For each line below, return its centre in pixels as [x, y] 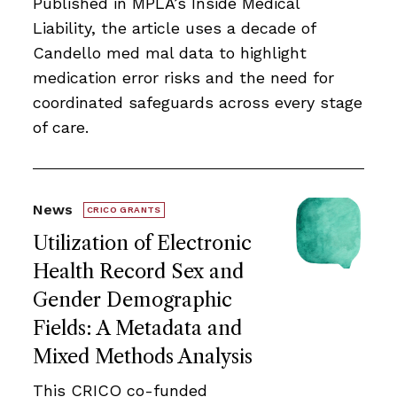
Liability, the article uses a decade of [174, 27]
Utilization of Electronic [142, 243]
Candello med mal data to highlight [170, 52]
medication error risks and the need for [183, 77]
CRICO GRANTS [124, 209]
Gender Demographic [132, 300]
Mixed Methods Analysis [143, 356]
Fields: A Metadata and [137, 328]
